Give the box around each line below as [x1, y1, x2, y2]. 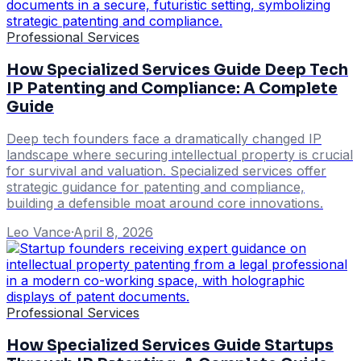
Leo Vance [6, 224, 71, 241]
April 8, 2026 [73, 224, 153, 241]
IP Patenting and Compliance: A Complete [6, 78, 338, 98]
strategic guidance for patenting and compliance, [6, 179, 305, 196]
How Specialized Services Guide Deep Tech [6, 60, 348, 79]
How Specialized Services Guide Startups [6, 336, 334, 355]
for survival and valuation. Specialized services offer [6, 163, 326, 180]
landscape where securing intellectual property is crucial [6, 147, 353, 164]
